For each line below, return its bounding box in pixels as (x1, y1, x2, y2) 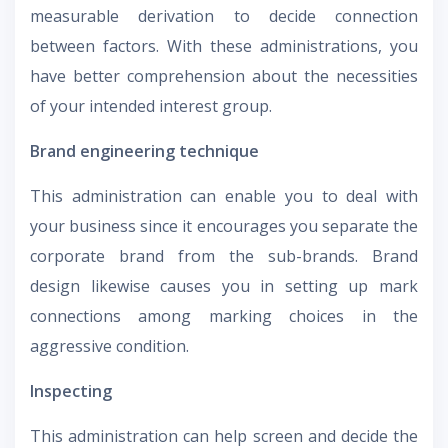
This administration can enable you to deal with (30, 185, 418, 208)
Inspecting (30, 380, 112, 403)
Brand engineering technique (30, 140, 259, 163)
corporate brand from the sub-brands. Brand (30, 245, 418, 268)
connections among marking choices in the (30, 305, 418, 328)
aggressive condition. (30, 335, 189, 358)
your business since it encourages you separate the (30, 215, 418, 238)
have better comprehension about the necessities (30, 65, 418, 88)
